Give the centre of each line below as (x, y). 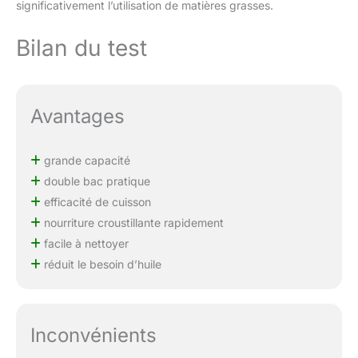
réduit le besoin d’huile (101, 265)
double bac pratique (95, 181)
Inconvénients (93, 335)
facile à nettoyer (84, 244)
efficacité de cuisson (95, 202)
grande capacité (85, 161)
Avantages (77, 117)
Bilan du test (82, 48)
